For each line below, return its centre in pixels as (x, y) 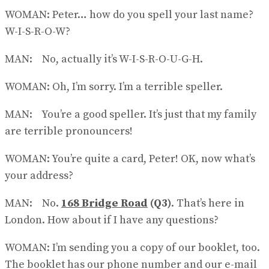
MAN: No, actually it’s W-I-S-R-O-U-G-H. (104, 59)
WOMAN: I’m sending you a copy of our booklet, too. (132, 248)
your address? (39, 176)
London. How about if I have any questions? (112, 220)
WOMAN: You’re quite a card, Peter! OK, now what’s (130, 159)
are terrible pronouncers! (69, 131)
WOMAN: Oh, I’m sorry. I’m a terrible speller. (114, 87)
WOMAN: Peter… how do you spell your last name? (129, 15)
